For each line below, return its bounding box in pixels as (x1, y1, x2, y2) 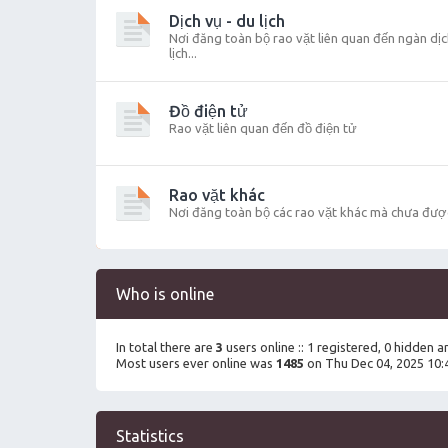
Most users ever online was (116, 356, 276, 370)
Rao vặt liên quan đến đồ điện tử (169, 121, 357, 135)
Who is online (116, 285, 214, 303)
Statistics (116, 427, 184, 445)
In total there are (116, 340, 216, 354)
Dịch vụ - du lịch (169, 12, 285, 30)
